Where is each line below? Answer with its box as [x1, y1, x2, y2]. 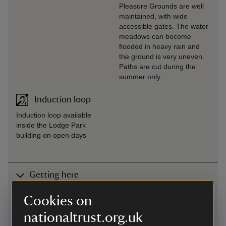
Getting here [29, 171, 79, 180]
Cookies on [24, 194, 92, 208]
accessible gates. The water [119, 22, 208, 30]
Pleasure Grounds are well [119, 2, 204, 10]
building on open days [16, 131, 86, 139]
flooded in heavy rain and [119, 42, 200, 50]
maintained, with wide [119, 12, 188, 20]
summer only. [119, 73, 162, 81]
